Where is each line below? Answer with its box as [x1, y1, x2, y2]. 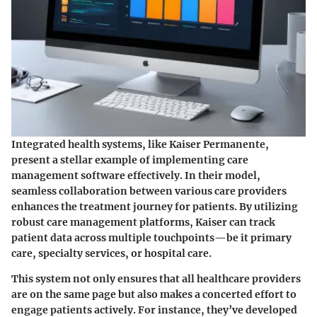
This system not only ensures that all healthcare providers [11, 272, 301, 286]
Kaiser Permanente [169, 138, 265, 151]
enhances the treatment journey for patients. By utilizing [11, 200, 298, 214]
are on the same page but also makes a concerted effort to [11, 288, 296, 301]
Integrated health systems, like [11, 138, 169, 151]
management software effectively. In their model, [11, 169, 260, 183]
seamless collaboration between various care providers [11, 185, 287, 198]
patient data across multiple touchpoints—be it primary [11, 231, 292, 245]
